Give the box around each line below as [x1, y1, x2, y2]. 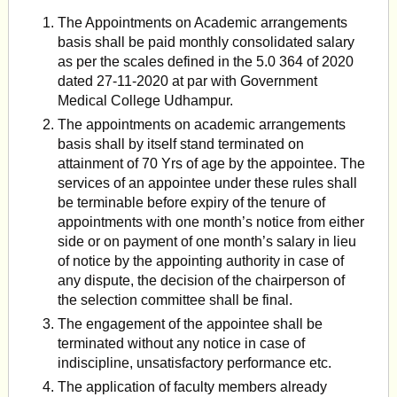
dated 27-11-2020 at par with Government [58, 74, 318, 90]
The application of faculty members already [58, 379, 328, 395]
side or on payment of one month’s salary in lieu [58, 234, 357, 250]
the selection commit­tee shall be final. [58, 292, 293, 308]
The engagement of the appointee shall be [58, 316, 323, 332]
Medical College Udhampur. [58, 93, 234, 109]
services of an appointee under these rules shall [58, 175, 358, 191]
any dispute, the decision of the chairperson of [58, 273, 346, 289]
